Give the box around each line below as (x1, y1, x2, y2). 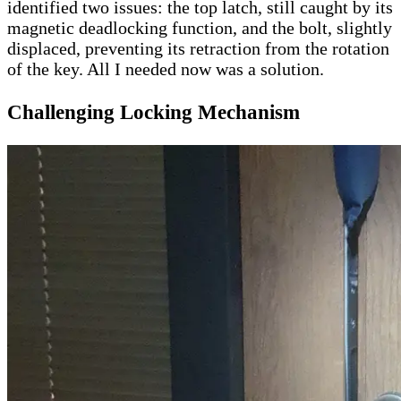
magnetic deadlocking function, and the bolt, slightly (7, 17, 392, 38)
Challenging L (7, 100, 133, 124)
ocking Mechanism (133, 100, 300, 124)
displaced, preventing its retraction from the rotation (7, 38, 389, 58)
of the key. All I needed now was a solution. (7, 58, 324, 79)
